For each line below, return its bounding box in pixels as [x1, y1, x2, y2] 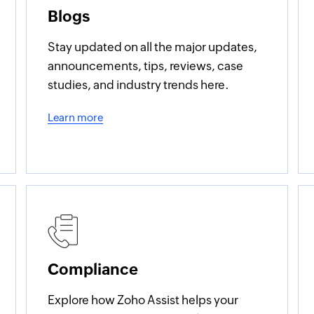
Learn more [47, 111, 103, 123]
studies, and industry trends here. [47, 78, 229, 92]
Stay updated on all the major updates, [47, 40, 257, 54]
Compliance [47, 261, 138, 278]
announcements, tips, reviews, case [47, 59, 243, 73]
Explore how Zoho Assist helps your [47, 293, 238, 307]
